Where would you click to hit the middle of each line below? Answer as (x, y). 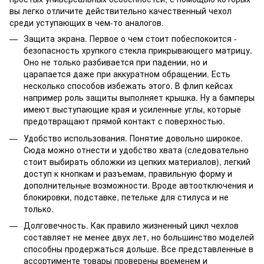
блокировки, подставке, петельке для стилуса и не (126, 197)
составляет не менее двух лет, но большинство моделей (139, 237)
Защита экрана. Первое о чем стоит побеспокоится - (130, 39)
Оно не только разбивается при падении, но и (115, 62)
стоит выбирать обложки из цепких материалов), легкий (137, 161)
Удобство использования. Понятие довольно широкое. (133, 138)
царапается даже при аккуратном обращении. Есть (127, 74)
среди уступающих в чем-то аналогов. (87, 23)
